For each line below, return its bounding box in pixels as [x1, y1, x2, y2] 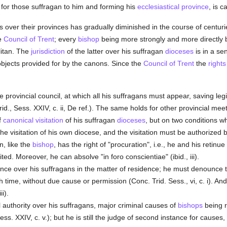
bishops [177, 201, 203, 209]
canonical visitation [3, 116, 63, 124]
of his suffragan [63, 116, 117, 124]
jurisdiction [30, 47, 65, 55]
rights [208, 59, 226, 67]
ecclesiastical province [137, 3, 209, 11]
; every [54, 35, 78, 43]
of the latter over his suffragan [64, 47, 165, 55]
